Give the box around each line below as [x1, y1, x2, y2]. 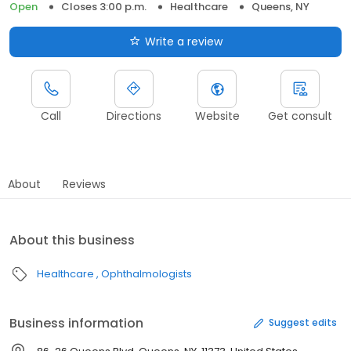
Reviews [63, 175, 106, 192]
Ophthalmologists [101, 266, 192, 281]
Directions [107, 107, 161, 124]
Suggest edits [269, 316, 337, 330]
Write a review [144, 33, 223, 49]
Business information [9, 313, 143, 332]
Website [194, 107, 240, 124]
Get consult [268, 107, 332, 124]
